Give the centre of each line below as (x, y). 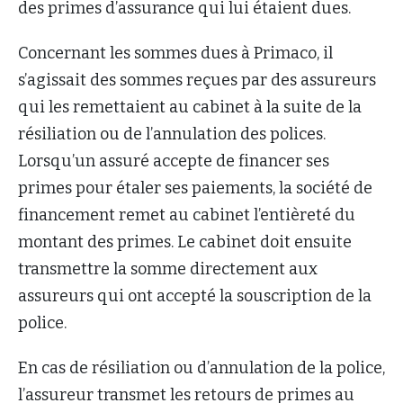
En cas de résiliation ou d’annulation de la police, (201, 368)
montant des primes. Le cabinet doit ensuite (185, 242)
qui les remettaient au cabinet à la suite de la (190, 107)
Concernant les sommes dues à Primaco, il (175, 54)
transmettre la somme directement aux (168, 269)
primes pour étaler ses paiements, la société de (195, 188)
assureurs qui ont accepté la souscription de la (195, 296)
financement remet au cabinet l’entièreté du (187, 215)
